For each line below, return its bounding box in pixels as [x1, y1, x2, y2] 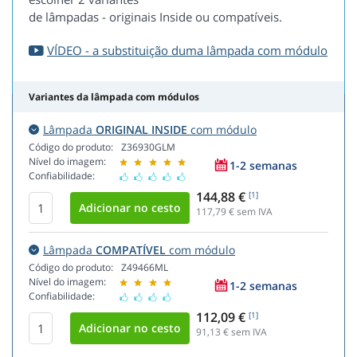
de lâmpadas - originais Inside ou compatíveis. [29, 9, 282, 25]
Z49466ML [121, 261, 168, 275]
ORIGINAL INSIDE [96, 122, 187, 138]
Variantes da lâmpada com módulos [29, 90, 199, 104]
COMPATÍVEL [96, 242, 166, 258]
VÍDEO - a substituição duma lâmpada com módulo [47, 42, 328, 59]
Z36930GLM [121, 140, 175, 155]
